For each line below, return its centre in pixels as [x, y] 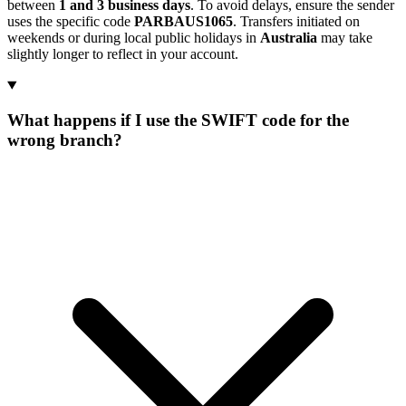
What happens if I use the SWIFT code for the [178, 121]
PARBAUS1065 [184, 22]
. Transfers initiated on [296, 22]
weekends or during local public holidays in [134, 38]
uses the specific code [71, 22]
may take [345, 38]
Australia [289, 38]
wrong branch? [65, 140]
